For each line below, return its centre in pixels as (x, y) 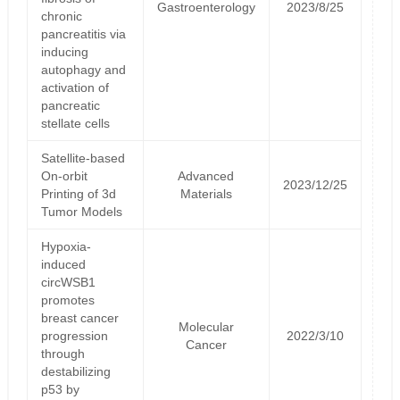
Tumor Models (81, 211)
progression (74, 335)
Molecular (206, 326)
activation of (75, 87)
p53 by (60, 389)
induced (63, 264)
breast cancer (79, 317)
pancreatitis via (83, 33)
